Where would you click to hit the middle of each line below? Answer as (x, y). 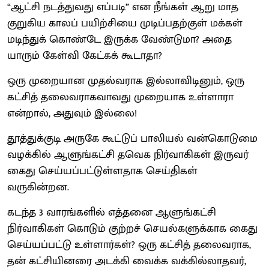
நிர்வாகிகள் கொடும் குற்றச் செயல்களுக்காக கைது (132, 228)
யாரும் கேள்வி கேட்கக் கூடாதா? (85, 56)
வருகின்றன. (38, 187)
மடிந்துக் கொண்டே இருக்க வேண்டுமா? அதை (119, 39)
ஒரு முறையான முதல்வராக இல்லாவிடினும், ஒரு (126, 81)
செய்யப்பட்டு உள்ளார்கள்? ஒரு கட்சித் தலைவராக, (129, 245)
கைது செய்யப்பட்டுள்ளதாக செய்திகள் (102, 171)
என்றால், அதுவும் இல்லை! (72, 113)
